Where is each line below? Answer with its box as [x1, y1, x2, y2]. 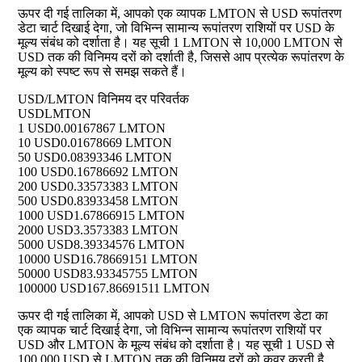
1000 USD [18, 208, 74, 223]
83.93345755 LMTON [80, 267, 198, 281]
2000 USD [18, 223, 74, 238]
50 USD [18, 150, 61, 165]
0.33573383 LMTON [67, 179, 179, 194]
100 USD [18, 165, 67, 179]
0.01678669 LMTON [61, 136, 172, 150]
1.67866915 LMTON [74, 208, 185, 223]
